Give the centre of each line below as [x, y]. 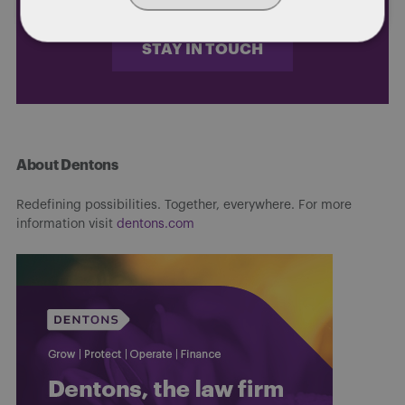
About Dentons [67, 165]
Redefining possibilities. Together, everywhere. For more [184, 205]
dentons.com [155, 224]
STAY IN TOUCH [202, 49]
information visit [66, 224]
